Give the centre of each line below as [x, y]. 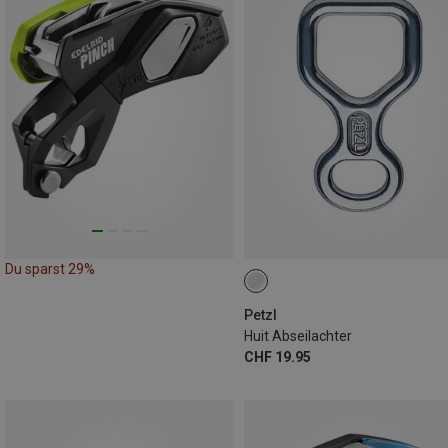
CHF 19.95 [277, 356]
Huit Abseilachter [298, 335]
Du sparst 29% [50, 268]
